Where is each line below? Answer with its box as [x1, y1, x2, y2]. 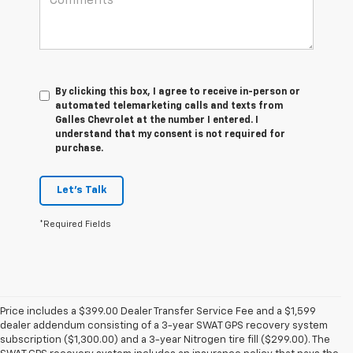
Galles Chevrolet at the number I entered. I [55, 116, 258, 126]
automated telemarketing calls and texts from [55, 102, 283, 112]
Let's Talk [57, 185, 106, 196]
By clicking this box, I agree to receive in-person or [55, 87, 300, 98]
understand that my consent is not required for [55, 130, 285, 140]
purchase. [55, 144, 103, 154]
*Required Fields [39, 220, 111, 229]
